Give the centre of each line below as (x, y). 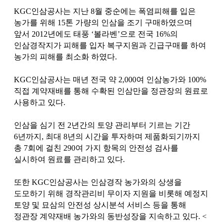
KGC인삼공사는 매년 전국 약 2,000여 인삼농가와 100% (110, 80)
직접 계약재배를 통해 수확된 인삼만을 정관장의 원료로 (111, 91)
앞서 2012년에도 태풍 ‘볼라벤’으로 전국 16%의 (96, 34)
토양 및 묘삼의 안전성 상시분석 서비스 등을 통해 (100, 205)
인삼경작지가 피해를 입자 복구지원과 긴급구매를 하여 (110, 45)
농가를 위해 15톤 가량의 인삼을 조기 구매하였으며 (103, 23)
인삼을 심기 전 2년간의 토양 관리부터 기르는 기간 (102, 125)
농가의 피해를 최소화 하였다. (65, 57)
